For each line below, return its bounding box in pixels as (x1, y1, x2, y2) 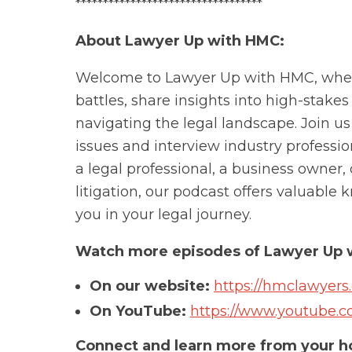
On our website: (90, 277, 210, 295)
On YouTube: (90, 302, 186, 320)
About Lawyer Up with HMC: (75, 32, 284, 49)
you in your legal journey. (75, 206, 251, 223)
